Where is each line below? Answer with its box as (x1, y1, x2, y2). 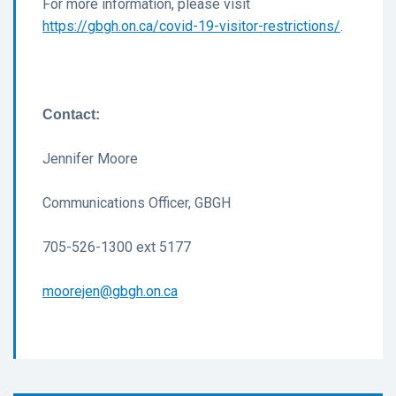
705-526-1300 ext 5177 (42, 238, 191, 255)
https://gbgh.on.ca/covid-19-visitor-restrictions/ (42, 17, 340, 34)
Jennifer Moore (42, 149, 138, 167)
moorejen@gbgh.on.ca (42, 282, 178, 300)
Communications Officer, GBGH (42, 194, 231, 211)
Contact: (42, 106, 100, 122)
